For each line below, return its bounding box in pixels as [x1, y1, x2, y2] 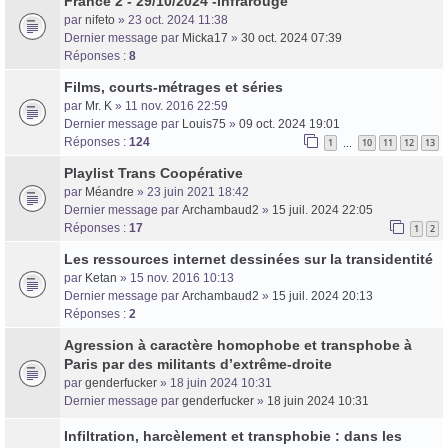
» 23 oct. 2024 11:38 [115, 12, 228, 27]
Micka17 [182, 30, 228, 45]
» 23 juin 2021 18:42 [134, 184, 249, 199]
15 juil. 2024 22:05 [272, 202, 373, 217]
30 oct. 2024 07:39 [241, 30, 342, 45]
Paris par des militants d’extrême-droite [64, 355, 332, 372]
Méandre [85, 184, 134, 199]
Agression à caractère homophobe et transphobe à [64, 336, 412, 353]
